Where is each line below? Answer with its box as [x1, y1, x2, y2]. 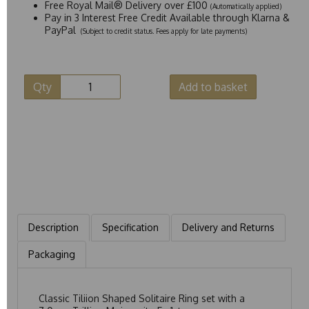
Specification [102, 221, 159, 233]
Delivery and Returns [182, 221, 275, 233]
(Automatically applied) [210, 1, 281, 10]
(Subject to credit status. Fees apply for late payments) [79, 26, 247, 35]
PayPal [45, 23, 79, 36]
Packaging [28, 248, 75, 260]
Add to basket [179, 79, 248, 94]
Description [28, 221, 79, 233]
